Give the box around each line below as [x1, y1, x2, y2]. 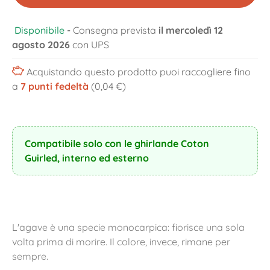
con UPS [72, 39, 109, 51]
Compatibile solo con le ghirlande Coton [25, 137, 209, 149]
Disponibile [14, 24, 64, 36]
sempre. [12, 250, 48, 262]
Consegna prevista [73, 24, 159, 36]
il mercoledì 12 [159, 24, 223, 36]
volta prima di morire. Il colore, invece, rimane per [12, 236, 230, 248]
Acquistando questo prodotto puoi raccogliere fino [26, 66, 251, 78]
